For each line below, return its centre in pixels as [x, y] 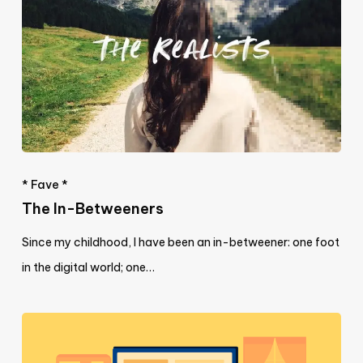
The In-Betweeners [92, 209]
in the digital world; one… [88, 268]
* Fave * [45, 185]
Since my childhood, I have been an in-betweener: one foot [180, 243]
